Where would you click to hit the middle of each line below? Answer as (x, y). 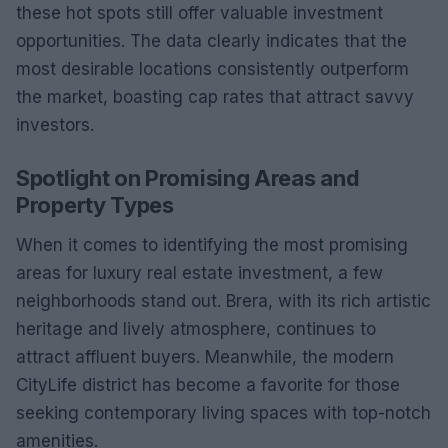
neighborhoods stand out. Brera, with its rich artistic (223, 300)
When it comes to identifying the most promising (212, 244)
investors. (55, 124)
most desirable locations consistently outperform (212, 68)
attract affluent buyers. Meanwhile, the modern (205, 356)
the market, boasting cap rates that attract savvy (215, 96)
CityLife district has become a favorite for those (208, 384)
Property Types (95, 204)
